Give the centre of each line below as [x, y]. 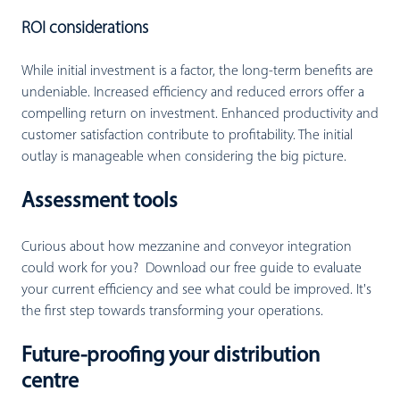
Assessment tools [100, 201]
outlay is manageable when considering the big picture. [184, 157]
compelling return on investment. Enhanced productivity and [200, 114]
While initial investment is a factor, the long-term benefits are [197, 71]
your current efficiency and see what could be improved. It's [196, 290]
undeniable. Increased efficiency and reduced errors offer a [193, 92]
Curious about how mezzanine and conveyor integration [187, 247]
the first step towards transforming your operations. [172, 311]
